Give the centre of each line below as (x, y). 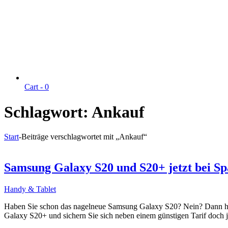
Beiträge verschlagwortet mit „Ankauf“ (84, 137)
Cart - (35, 87)
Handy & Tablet (30, 189)
